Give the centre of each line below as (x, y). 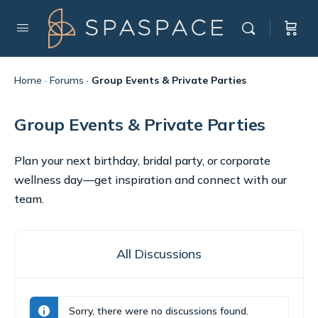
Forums (67, 80)
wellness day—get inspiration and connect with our (150, 180)
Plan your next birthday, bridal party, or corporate (142, 160)
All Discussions (159, 254)
